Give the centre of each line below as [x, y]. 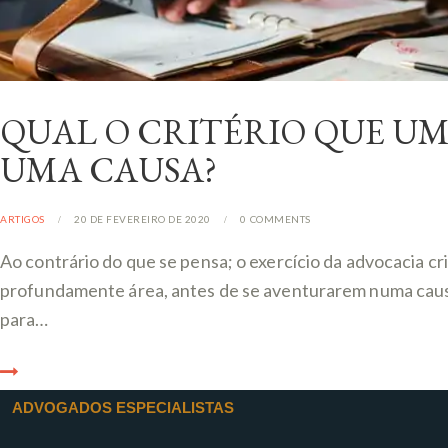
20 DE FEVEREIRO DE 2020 [142, 218]
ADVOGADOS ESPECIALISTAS [123, 408]
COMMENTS [280, 218]
